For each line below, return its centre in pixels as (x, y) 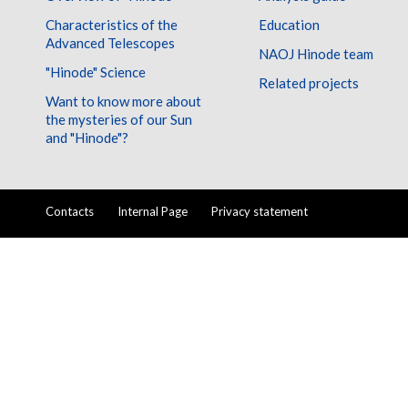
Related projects (309, 82)
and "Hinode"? (87, 137)
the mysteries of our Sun (119, 119)
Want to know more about (123, 101)
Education (289, 24)
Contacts (70, 211)
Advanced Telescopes (110, 42)
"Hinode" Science (96, 71)
